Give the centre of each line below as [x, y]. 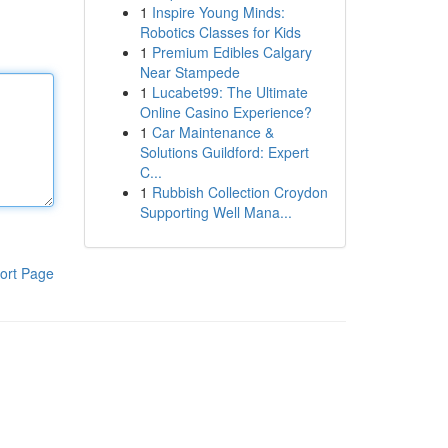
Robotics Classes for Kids [220, 32]
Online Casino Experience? [225, 112]
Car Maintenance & [212, 132]
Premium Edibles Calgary [231, 52]
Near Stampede [189, 72]
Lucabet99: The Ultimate [229, 92]
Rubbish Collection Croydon [239, 192]
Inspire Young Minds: [218, 12]
